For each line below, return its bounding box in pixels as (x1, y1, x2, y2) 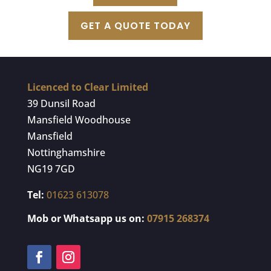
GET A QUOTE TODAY (80, 19, 191, 33)
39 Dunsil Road (27, 97, 96, 111)
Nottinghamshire (27, 146, 105, 160)
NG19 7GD (27, 162, 75, 176)
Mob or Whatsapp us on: (27, 212, 145, 226)
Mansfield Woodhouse (27, 113, 131, 127)
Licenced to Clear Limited (27, 80, 148, 94)
